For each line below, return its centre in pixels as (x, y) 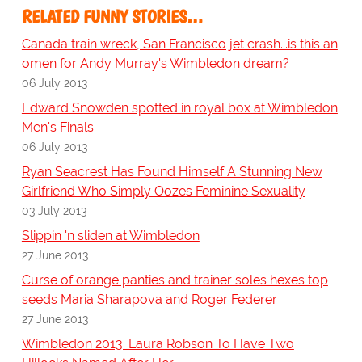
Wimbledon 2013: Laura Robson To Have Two (158, 344)
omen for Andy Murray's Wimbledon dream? (155, 64)
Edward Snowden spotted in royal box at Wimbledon (179, 108)
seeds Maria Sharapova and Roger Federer (149, 300)
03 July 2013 (54, 211)
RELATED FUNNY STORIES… (112, 17)
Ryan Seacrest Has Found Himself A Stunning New (172, 172)
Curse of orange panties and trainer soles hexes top (175, 280)
